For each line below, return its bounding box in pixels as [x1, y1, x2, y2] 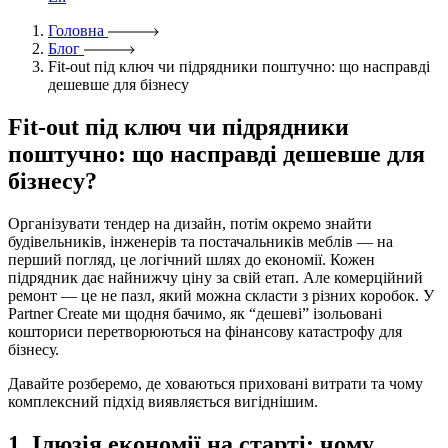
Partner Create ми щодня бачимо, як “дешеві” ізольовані [8, 304, 382, 322]
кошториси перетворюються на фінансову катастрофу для [8, 322, 402, 340]
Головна [48, 22, 104, 39]
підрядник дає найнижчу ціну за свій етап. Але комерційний [8, 268, 423, 286]
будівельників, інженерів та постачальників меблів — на [8, 232, 393, 250]
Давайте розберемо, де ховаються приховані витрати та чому [8, 374, 423, 392]
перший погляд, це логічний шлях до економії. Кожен [8, 250, 375, 268]
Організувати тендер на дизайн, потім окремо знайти [8, 214, 372, 232]
